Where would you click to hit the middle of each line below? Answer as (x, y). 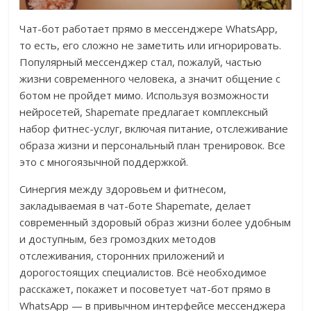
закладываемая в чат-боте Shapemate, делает (136, 206)
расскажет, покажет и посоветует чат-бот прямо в (145, 289)
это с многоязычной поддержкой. (104, 162)
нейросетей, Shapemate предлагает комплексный (144, 112)
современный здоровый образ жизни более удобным (155, 222)
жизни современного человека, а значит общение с (150, 79)
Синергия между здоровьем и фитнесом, (123, 189)
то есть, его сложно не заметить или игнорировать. (151, 45)
